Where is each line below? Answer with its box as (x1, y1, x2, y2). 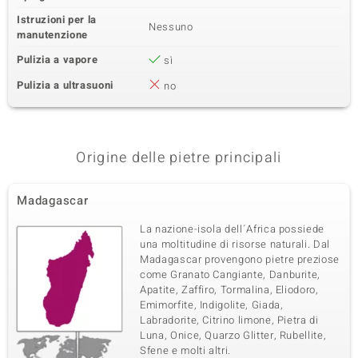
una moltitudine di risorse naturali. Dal (140, 237, 330, 252)
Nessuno (149, 19, 193, 34)
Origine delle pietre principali (76, 147, 282, 169)
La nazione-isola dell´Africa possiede (140, 221, 325, 237)
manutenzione (17, 27, 88, 42)
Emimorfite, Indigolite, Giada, (140, 297, 284, 312)
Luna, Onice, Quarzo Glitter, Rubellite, (140, 328, 327, 343)
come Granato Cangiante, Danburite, (140, 267, 321, 282)
